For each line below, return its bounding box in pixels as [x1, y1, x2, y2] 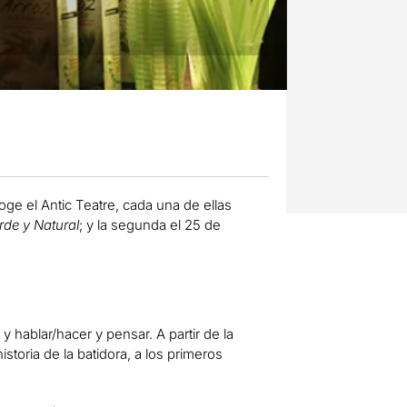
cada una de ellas [122, 195, 232, 213]
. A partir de [148, 324, 223, 342]
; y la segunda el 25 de [78, 215, 221, 233]
